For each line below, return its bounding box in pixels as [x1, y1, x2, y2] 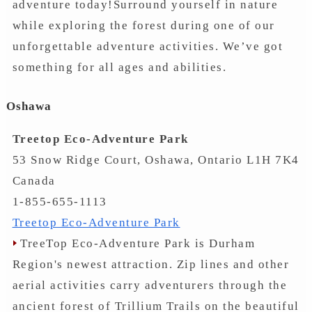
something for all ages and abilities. [12, 61, 227, 74]
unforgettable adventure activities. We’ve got [12, 40, 283, 53]
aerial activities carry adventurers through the [12, 278, 288, 292]
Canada [12, 173, 56, 187]
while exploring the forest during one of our [12, 19, 275, 32]
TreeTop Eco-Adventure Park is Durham [16, 236, 256, 250]
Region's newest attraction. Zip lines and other [12, 257, 290, 271]
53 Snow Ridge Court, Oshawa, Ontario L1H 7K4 [12, 153, 299, 166]
